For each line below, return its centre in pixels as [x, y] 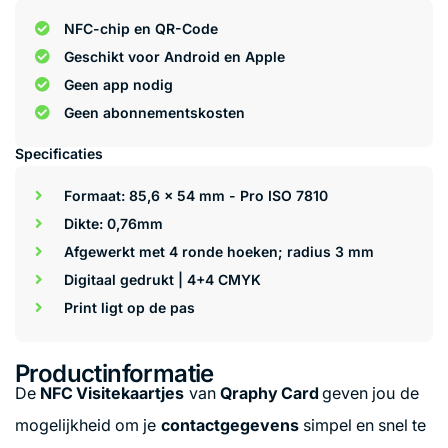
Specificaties [59, 153]
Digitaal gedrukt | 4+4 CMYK [162, 279]
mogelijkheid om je [88, 424]
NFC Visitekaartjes [112, 392]
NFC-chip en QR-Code [140, 28]
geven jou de [370, 392]
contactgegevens [229, 424]
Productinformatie [114, 373]
